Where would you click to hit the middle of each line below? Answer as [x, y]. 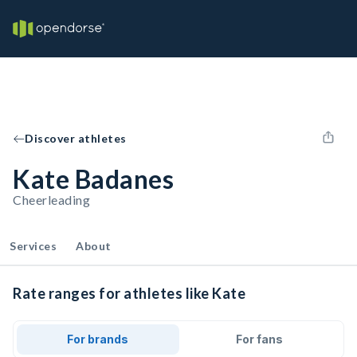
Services [33, 246]
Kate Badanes [93, 179]
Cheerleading [51, 200]
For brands [98, 339]
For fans [259, 339]
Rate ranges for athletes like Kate [129, 293]
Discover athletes [76, 138]
